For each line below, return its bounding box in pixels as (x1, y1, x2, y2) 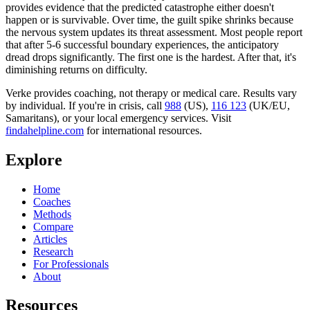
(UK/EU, (249, 99, 290, 111)
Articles (33, 232, 67, 245)
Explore (6, 150, 62, 169)
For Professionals (33, 257, 109, 270)
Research (33, 245, 73, 257)
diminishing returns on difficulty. (6, 63, 147, 75)
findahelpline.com (6, 124, 84, 136)
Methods (33, 208, 71, 220)
